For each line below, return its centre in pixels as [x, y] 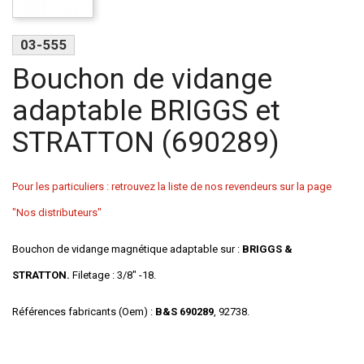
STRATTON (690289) [146, 142]
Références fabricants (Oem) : [84, 312]
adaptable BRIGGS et [146, 110]
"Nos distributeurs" [57, 213]
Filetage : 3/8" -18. [114, 275]
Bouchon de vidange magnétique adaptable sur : [127, 249]
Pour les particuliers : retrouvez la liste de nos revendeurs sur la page [172, 187]
